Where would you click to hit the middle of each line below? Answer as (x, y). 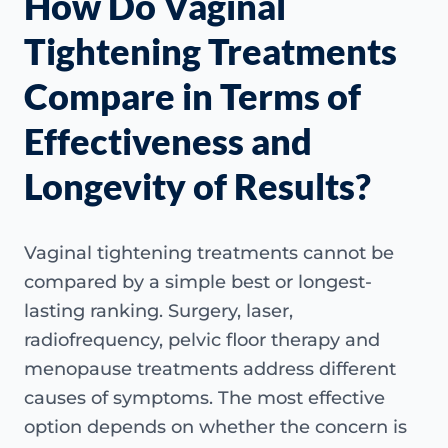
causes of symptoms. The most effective (204, 397)
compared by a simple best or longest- (198, 281)
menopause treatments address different (210, 368)
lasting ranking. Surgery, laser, (158, 310)
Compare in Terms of (192, 95)
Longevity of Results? (197, 185)
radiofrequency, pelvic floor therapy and (202, 339)
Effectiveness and (168, 140)
